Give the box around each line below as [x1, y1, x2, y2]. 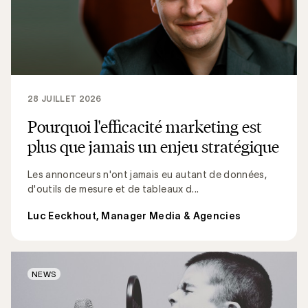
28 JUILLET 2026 [27, 93, 102, 103]
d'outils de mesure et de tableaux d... [27, 183, 199, 195]
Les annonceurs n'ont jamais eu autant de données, [27, 168, 267, 180]
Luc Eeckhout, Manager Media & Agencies [27, 210, 241, 221]
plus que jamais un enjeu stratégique [27, 135, 279, 157]
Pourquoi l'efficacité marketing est [27, 115, 262, 137]
